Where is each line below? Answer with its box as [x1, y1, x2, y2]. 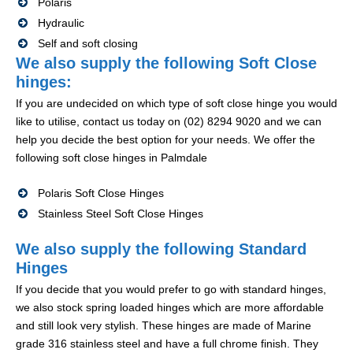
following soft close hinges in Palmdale [16, 151, 207, 165]
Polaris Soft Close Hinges [38, 187, 164, 200]
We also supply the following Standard [16, 240, 307, 258]
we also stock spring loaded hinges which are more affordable [16, 301, 324, 314]
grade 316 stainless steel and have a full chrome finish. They [16, 337, 318, 351]
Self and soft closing [38, 37, 138, 50]
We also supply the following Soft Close [16, 54, 317, 72]
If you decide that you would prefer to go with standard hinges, [16, 283, 326, 296]
